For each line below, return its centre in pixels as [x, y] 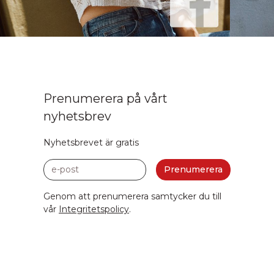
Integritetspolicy [94, 209]
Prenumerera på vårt [106, 98]
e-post [57, 164]
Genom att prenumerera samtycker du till [132, 196]
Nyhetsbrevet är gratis [91, 142]
